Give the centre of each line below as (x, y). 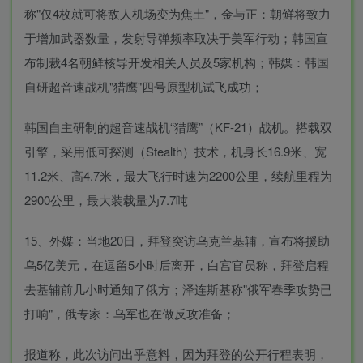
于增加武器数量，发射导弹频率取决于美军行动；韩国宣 (176, 38)
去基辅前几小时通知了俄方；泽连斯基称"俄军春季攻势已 (178, 289)
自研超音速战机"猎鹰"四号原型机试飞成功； (144, 86)
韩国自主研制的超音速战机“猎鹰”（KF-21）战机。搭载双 (178, 127)
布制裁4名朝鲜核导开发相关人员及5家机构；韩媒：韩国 (177, 62)
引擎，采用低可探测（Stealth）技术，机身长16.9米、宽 (175, 151)
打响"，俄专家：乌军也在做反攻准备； (130, 313)
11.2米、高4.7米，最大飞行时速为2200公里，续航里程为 (178, 175)
